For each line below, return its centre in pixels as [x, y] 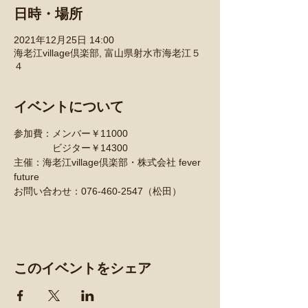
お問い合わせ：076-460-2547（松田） [98, 191]
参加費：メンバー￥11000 [71, 133]
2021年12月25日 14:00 [64, 40]
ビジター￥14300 [71, 148]
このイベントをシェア [82, 268]
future [26, 177]
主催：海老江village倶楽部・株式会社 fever [109, 162]
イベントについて [69, 107]
